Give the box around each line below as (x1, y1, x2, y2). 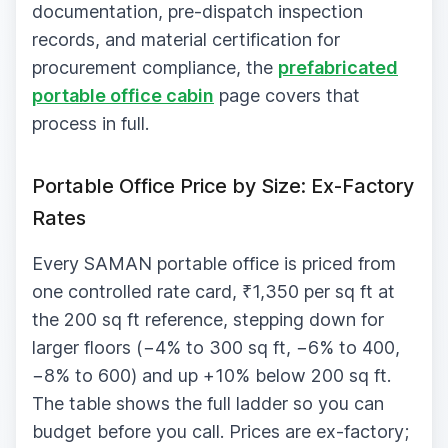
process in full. (32, 112, 149, 134)
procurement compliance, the (32, 56, 278, 78)
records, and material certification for (32, 28, 340, 50)
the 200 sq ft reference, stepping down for (32, 308, 384, 330)
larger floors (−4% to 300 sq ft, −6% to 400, (32, 336, 400, 358)
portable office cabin (32, 84, 214, 106)
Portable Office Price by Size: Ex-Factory (32, 173, 414, 198)
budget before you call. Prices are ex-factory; (32, 420, 409, 442)
